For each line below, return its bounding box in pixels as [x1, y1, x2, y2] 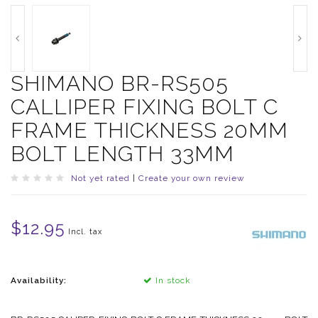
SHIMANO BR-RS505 [11, 71, 229, 97]
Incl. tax [68, 227, 102, 236]
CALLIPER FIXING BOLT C [11, 94, 278, 120]
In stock [152, 275, 190, 286]
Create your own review [138, 173, 245, 184]
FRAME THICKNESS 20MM [11, 118, 288, 143]
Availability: [11, 275, 67, 286]
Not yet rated [71, 173, 130, 184]
